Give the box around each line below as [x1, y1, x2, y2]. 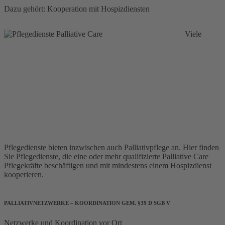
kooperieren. [4, 170, 46, 179]
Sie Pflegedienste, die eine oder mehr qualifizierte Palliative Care [4, 152, 208, 161]
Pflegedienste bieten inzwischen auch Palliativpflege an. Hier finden [4, 143, 219, 152]
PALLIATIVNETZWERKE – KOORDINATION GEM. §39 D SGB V [4, 200, 170, 206]
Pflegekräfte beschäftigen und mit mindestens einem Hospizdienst [4, 161, 211, 170]
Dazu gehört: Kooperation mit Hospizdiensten [4, 5, 150, 14]
